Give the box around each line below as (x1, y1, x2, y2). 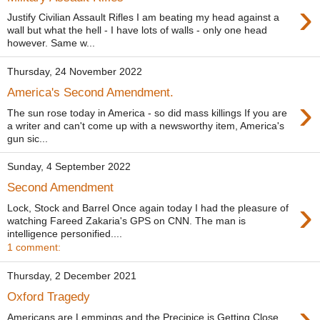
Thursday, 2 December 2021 (7, 270, 136, 282)
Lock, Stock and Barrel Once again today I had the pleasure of (7, 201, 289, 214)
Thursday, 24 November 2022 (7, 66, 142, 78)
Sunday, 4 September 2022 (7, 161, 131, 173)
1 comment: (7, 241, 61, 253)
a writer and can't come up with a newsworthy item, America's (7, 119, 284, 131)
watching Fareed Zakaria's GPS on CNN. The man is (7, 214, 246, 226)
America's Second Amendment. (7, 84, 174, 99)
